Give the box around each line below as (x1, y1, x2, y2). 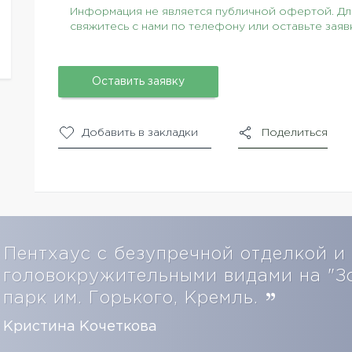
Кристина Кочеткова (3, 321, 157, 333)
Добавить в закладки (82, 128, 198, 137)
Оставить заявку (92, 77, 185, 86)
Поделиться (262, 128, 328, 137)
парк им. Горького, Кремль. (3, 291, 265, 306)
